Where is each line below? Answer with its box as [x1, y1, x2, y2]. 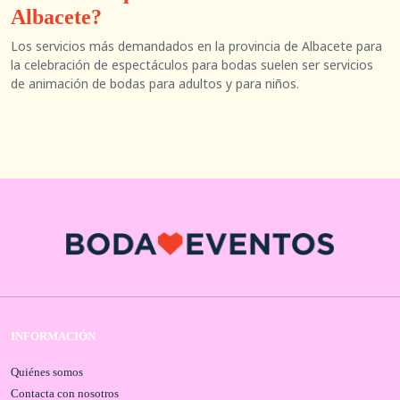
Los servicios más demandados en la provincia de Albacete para [11, 37, 382, 54]
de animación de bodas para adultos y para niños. [11, 75, 299, 92]
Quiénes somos [11, 365, 83, 379]
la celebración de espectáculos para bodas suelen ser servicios [11, 56, 373, 73]
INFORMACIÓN [11, 329, 96, 344]
